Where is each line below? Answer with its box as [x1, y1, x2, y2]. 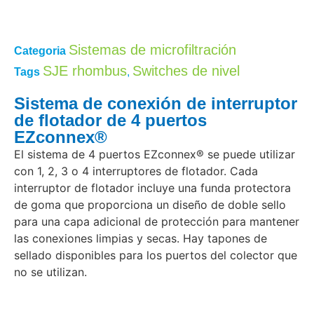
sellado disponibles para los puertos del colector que [14, 248, 297, 263]
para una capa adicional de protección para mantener [14, 214, 299, 229]
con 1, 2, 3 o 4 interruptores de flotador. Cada [14, 164, 258, 179]
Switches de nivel [132, 63, 240, 79]
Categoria [14, 45, 66, 57]
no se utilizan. [14, 265, 87, 280]
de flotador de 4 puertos [14, 111, 207, 130]
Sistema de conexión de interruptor [14, 94, 297, 114]
